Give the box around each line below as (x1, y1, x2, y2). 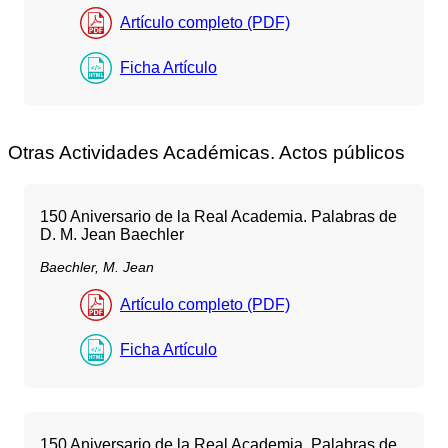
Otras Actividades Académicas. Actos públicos (8, 141, 405, 163)
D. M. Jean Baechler (40, 225, 184, 243)
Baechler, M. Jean (40, 258, 154, 275)
